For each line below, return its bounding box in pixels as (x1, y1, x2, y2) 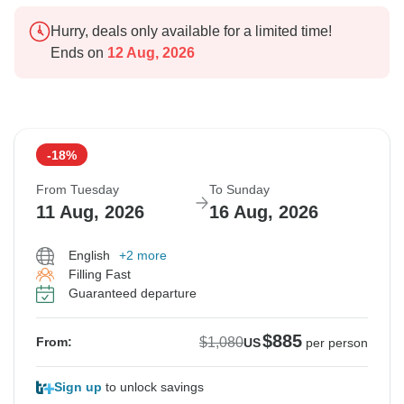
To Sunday (209, 182, 270, 197)
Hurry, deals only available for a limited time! (50, 23, 332, 40)
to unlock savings (102, 380, 204, 395)
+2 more (119, 248, 167, 263)
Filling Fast (69, 267, 131, 282)
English (69, 248, 110, 263)
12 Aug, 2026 (104, 45, 195, 61)
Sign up (54, 380, 102, 395)
